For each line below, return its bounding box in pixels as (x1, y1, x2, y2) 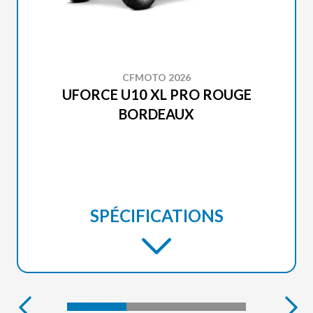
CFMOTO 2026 (122, 71, 191, 83)
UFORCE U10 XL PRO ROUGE (61, 86, 252, 103)
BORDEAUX (119, 105, 194, 122)
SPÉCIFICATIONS (89, 205, 224, 226)
